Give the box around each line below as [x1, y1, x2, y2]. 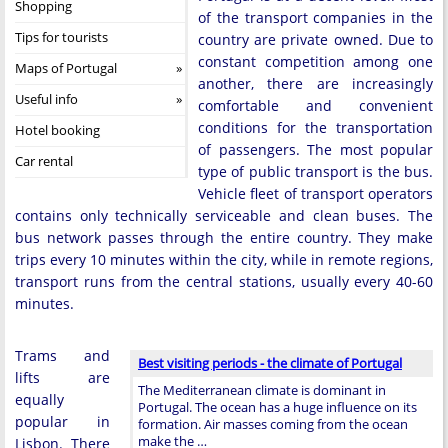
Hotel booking [15, 121, 100, 139]
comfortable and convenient [198, 96, 433, 115]
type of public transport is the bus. [198, 162, 433, 181]
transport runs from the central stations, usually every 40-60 [15, 272, 433, 291]
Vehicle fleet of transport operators [198, 184, 433, 203]
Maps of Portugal [15, 59, 117, 77]
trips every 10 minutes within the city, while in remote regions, [15, 250, 433, 269]
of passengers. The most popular [198, 140, 433, 159]
